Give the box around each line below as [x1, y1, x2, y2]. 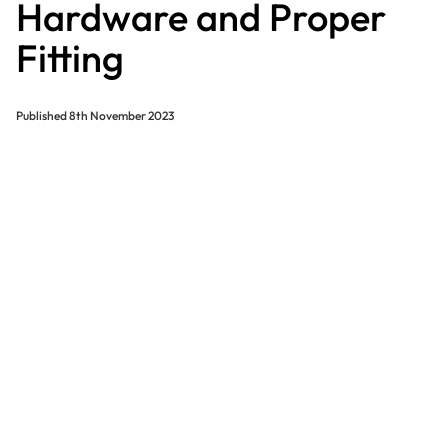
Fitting [15, 33, 124, 82]
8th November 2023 [68, 107, 174, 123]
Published [15, 107, 69, 123]
